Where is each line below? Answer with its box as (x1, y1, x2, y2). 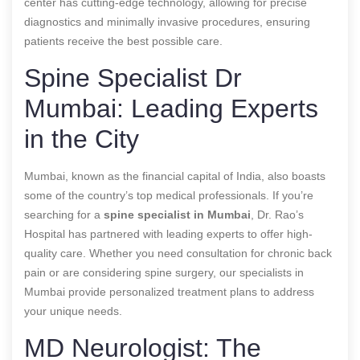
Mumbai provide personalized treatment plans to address (24, 284, 314, 298)
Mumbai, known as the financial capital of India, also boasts (24, 169, 325, 182)
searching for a (24, 207, 104, 221)
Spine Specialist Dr (24, 63, 242, 92)
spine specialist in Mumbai (104, 207, 251, 221)
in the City (24, 124, 139, 153)
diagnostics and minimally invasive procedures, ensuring (24, 14, 310, 28)
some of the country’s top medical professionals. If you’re (24, 188, 313, 202)
